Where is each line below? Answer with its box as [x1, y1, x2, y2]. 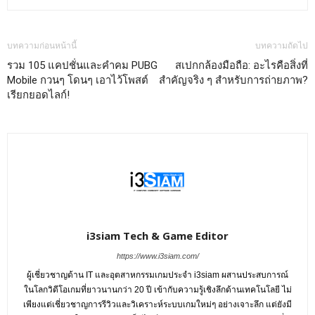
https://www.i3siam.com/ [116, 252, 199, 261]
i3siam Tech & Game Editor [86, 229, 229, 243]
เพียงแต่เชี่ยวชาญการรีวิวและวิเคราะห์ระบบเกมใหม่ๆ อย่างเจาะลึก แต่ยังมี [23, 300, 292, 310]
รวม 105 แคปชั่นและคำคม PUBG [7, 59, 157, 72]
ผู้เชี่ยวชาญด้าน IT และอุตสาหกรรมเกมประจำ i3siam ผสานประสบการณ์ [27, 270, 288, 281]
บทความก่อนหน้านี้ [7, 41, 77, 51]
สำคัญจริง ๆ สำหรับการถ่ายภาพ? [159, 74, 308, 87]
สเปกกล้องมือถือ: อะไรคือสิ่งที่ [175, 59, 308, 72]
